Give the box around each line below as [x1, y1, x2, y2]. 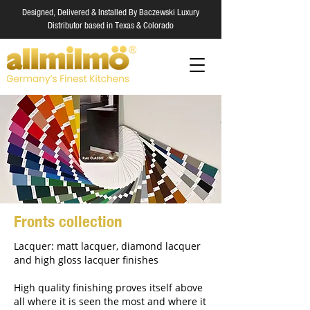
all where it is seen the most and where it [14, 295, 206, 308]
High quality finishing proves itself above [14, 281, 203, 294]
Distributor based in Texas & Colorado [48, 22, 174, 30]
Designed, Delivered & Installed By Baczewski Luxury [22, 9, 199, 17]
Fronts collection [14, 211, 122, 231]
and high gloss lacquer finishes [14, 253, 158, 266]
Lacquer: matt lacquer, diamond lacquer [14, 239, 201, 253]
